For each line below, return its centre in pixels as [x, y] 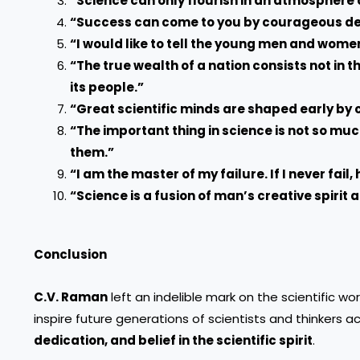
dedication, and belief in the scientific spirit [173, 340]
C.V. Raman [71, 297]
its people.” [107, 87]
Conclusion [70, 254]
